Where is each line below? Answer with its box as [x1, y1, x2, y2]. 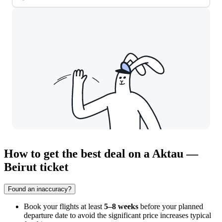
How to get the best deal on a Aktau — [4, 147, 198, 161]
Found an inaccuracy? [8, 185, 71, 193]
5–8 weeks [104, 202, 138, 211]
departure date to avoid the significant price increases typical [24, 211, 211, 220]
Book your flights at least [24, 202, 104, 211]
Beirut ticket [4, 161, 68, 174]
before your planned [138, 202, 203, 211]
